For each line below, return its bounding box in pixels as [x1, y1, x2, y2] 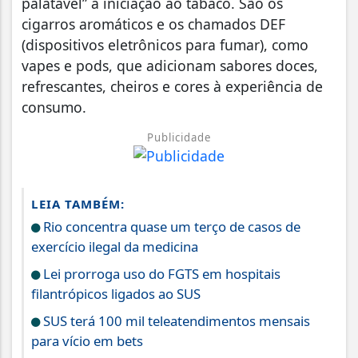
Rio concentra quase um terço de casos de [40, 217, 300, 236]
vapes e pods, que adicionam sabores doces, [22, 55, 318, 75]
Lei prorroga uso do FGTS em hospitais [40, 264, 280, 283]
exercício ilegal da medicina [31, 237, 198, 256]
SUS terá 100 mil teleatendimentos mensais [40, 311, 310, 330]
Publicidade [147, 129, 211, 145]
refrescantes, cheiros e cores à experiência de [22, 76, 323, 96]
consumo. [22, 97, 86, 117]
